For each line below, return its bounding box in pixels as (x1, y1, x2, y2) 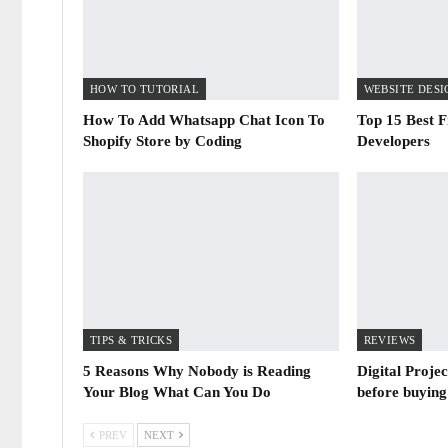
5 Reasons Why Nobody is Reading (83, 362, 311, 379)
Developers (356, 132, 430, 149)
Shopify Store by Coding (83, 132, 242, 149)
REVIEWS (363, 333, 416, 346)
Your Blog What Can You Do (83, 383, 271, 400)
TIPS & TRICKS (90, 333, 173, 346)
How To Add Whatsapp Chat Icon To (83, 111, 325, 128)
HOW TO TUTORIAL (90, 82, 199, 95)
